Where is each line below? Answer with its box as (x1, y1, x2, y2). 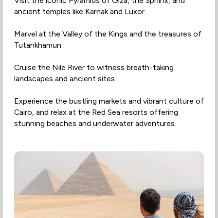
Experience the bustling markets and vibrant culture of (14, 96, 204, 106)
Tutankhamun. (14, 40, 63, 50)
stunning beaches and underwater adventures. (14, 119, 176, 128)
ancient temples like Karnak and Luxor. (14, 7, 146, 17)
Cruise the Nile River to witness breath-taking (14, 63, 174, 73)
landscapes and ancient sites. (14, 74, 116, 84)
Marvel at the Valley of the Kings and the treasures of (14, 29, 201, 39)
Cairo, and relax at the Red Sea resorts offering (14, 108, 178, 117)
